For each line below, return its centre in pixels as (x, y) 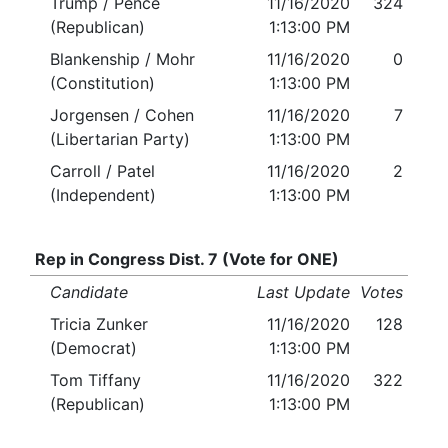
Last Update (304, 292)
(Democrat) (93, 348)
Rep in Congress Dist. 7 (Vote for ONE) (186, 259)
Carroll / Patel (102, 171)
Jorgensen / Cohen (122, 115)
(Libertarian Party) (120, 139)
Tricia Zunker (99, 324)
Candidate (89, 292)
